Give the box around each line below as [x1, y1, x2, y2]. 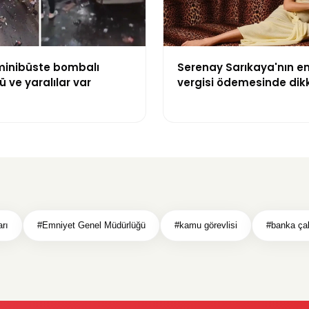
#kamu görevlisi [175, 220, 237, 231]
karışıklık [177, 90, 224, 106]
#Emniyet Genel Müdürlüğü [37, 220, 146, 231]
